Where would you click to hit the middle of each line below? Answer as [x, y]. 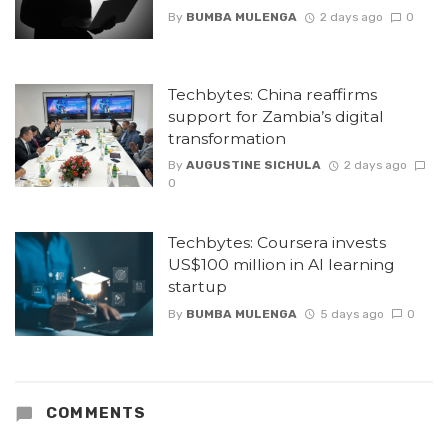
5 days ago [351, 313]
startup [197, 287]
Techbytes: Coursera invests [276, 243]
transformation [226, 138]
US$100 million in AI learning [281, 265]
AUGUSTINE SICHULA [253, 165]
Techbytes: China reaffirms [272, 94]
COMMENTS [94, 412]
